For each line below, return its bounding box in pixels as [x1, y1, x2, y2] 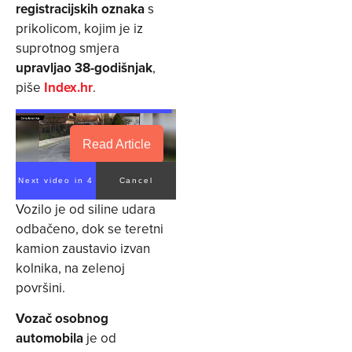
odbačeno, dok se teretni [16, 218, 163, 238]
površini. [16, 277, 68, 297]
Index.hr [44, 78, 93, 97]
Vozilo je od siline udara [16, 199, 156, 218]
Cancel [119, 175, 153, 185]
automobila [16, 328, 83, 347]
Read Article [82, 137, 151, 151]
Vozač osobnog [16, 308, 108, 328]
